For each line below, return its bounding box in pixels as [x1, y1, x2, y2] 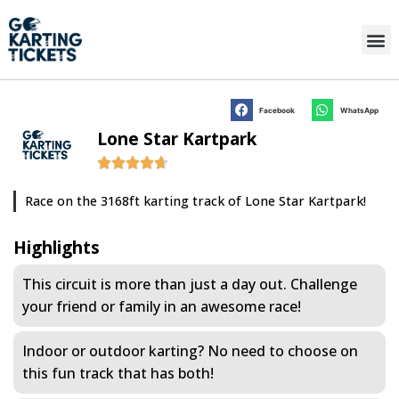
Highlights [13, 234, 100, 259]
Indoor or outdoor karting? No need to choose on [22, 340, 358, 361]
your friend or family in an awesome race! [22, 296, 301, 316]
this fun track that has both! [22, 362, 214, 383]
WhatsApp [339, 105, 379, 115]
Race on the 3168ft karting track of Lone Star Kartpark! [25, 191, 366, 209]
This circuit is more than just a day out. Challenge [22, 273, 357, 294]
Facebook [259, 105, 296, 115]
